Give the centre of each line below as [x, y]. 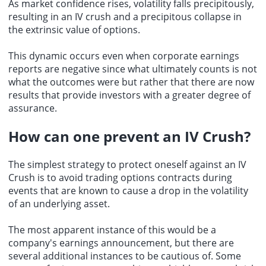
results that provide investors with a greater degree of [129, 95]
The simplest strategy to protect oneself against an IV [127, 164]
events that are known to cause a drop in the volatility [128, 190]
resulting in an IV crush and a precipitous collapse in [125, 16]
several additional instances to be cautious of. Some [125, 256]
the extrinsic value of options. [74, 29]
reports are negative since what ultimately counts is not [133, 69]
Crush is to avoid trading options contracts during [120, 177]
